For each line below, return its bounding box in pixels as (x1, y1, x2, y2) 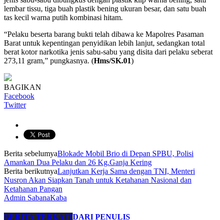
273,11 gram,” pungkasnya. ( (4, 56, 94, 65)
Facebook (4, 91, 34, 100)
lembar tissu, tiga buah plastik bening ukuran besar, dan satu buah (4, 4, 206, 13)
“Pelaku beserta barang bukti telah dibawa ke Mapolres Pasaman (4, 29, 204, 38)
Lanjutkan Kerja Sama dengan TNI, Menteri (57, 166, 195, 175)
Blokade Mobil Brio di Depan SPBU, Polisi (57, 149, 193, 158)
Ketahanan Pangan (4, 184, 62, 193)
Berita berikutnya (4, 166, 57, 175)
